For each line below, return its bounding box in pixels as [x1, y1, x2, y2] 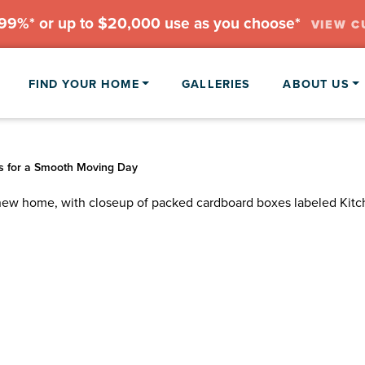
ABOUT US [283, 74, 350, 92]
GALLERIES [182, 74, 251, 92]
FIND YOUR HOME [28, 74, 139, 92]
